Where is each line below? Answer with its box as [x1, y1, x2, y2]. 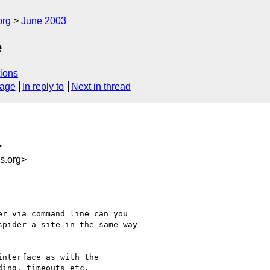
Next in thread [71, 81, 131, 92]
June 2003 [21, 16, 66, 26]
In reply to [22, 81, 64, 92]
